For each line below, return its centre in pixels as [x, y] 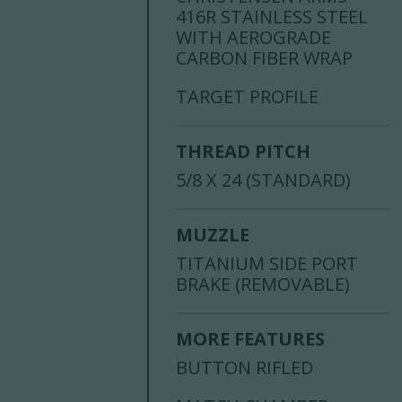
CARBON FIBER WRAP [265, 58]
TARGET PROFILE [248, 97]
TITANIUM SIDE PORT [267, 264]
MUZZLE [213, 235]
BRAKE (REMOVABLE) [263, 284]
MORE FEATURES [251, 339]
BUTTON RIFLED [245, 368]
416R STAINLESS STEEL [272, 17]
